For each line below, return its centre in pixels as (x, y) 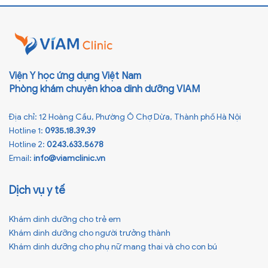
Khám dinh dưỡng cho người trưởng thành (90, 233)
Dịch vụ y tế (37, 190)
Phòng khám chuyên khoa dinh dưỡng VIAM (104, 89)
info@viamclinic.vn (69, 158)
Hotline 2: (28, 144)
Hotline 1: (27, 130)
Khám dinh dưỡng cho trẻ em (65, 219)
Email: (21, 158)
